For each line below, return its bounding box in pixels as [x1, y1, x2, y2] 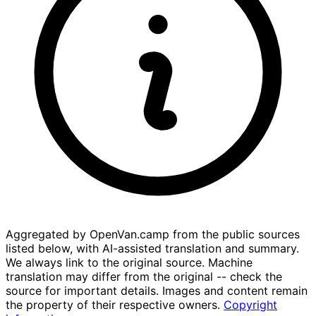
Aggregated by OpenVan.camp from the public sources [6, 227, 300, 242]
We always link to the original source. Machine [6, 255, 253, 270]
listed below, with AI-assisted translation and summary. [6, 241, 299, 256]
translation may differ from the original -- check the [6, 269, 282, 284]
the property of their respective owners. [6, 298, 224, 312]
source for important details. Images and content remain [6, 284, 308, 298]
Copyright [224, 298, 277, 312]
